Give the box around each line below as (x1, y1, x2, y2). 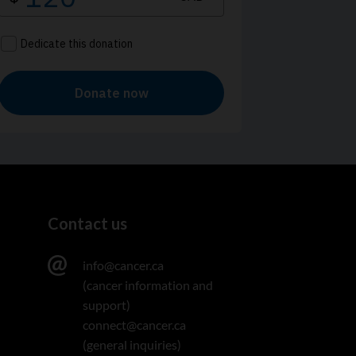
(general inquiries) (83, 337, 182, 352)
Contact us (48, 214, 128, 233)
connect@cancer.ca (83, 317, 187, 332)
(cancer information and (83, 277, 214, 292)
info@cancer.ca (83, 257, 164, 273)
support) (83, 297, 131, 312)
